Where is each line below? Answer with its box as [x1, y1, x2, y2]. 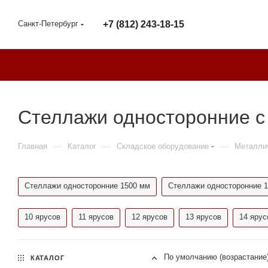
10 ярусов [25, 212, 60, 221]
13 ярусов [185, 212, 221, 221]
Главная [18, 142, 47, 151]
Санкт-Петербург [18, 19, 78, 28]
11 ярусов [78, 212, 114, 221]
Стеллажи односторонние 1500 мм [25, 181, 150, 190]
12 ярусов [132, 212, 167, 221]
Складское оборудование [117, 142, 209, 151]
